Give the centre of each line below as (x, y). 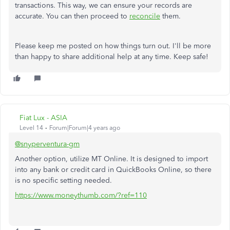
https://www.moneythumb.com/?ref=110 (81, 195)
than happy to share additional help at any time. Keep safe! (112, 57)
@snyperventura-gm (47, 144)
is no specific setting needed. (64, 180)
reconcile (145, 16)
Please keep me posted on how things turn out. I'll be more (113, 46)
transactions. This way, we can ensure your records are (103, 5)
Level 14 (31, 128)
